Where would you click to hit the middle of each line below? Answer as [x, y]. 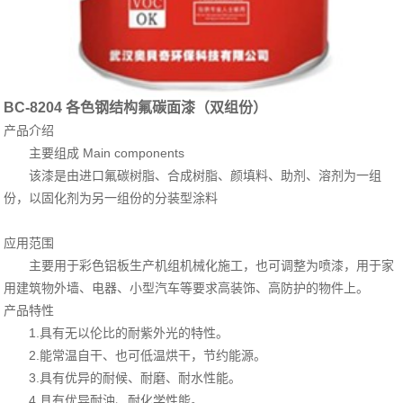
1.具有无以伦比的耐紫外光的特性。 [129, 332]
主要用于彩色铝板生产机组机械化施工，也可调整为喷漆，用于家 [212, 265]
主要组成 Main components [107, 152]
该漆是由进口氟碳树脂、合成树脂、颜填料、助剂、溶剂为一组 [206, 175]
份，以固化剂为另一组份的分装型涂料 [111, 197]
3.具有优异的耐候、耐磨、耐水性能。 [135, 377]
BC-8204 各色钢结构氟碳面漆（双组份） [136, 107]
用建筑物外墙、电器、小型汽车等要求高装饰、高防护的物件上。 [187, 287]
